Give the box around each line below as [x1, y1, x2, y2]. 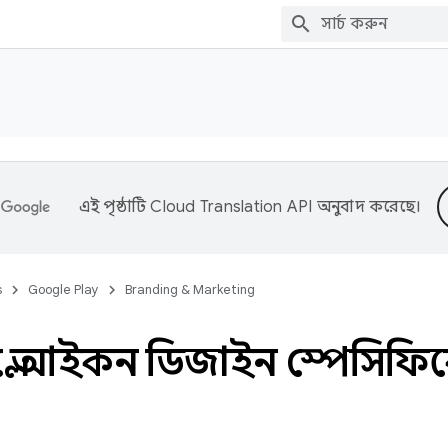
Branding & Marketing [125, 281, 255, 298]
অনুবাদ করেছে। [312, 197, 422, 217]
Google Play [28, 281, 99, 298]
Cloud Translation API [150, 197, 313, 217]
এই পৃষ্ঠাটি [78, 197, 151, 217]
